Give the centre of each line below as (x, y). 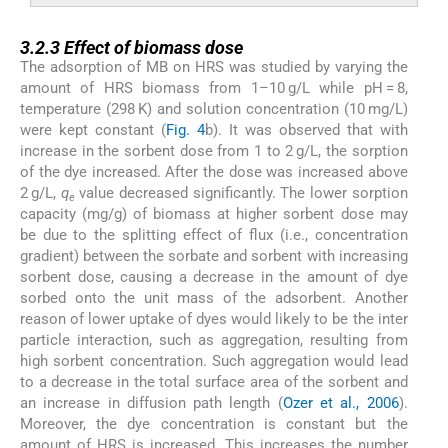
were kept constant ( (93, 130)
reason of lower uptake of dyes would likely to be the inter (214, 319)
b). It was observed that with (306, 130)
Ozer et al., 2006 (340, 403)
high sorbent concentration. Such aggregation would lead (214, 361)
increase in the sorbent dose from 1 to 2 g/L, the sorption (214, 151)
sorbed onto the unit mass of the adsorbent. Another (214, 298)
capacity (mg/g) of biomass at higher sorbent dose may (214, 214)
